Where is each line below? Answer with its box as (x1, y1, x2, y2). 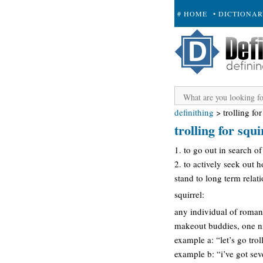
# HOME (177, 9, 207, 18)
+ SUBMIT (177, 36, 215, 45)
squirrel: (174, 188, 204, 200)
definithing (174, 106, 214, 118)
